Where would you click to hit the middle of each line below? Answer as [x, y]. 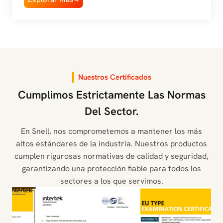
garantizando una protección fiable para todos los [111, 168]
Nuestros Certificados [114, 77]
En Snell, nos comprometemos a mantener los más [111, 131]
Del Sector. [111, 111]
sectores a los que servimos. [111, 181]
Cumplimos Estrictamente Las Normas [111, 95]
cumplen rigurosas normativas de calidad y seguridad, [111, 156]
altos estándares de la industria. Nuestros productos [111, 143]
